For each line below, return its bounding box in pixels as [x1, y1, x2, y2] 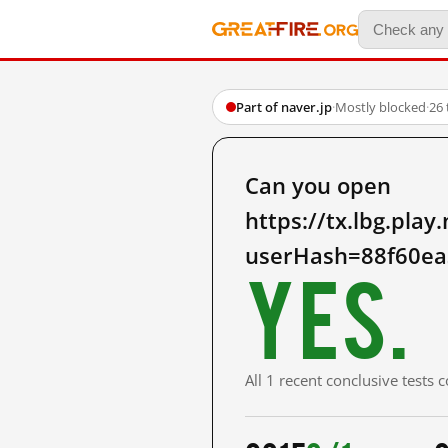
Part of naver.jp [236, 98, 332, 116]
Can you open [245, 170, 391, 200]
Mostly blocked [335, 98, 426, 116]
